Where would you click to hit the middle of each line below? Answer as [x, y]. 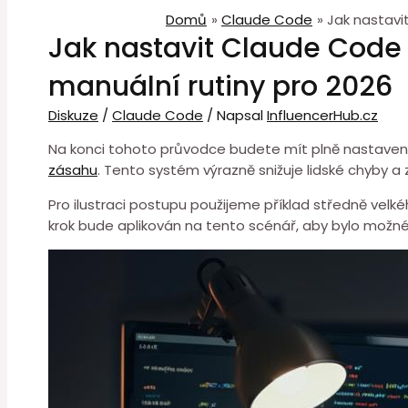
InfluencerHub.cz [322, 115]
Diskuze [73, 115]
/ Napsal [235, 115]
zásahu [73, 170]
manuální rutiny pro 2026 [220, 87]
